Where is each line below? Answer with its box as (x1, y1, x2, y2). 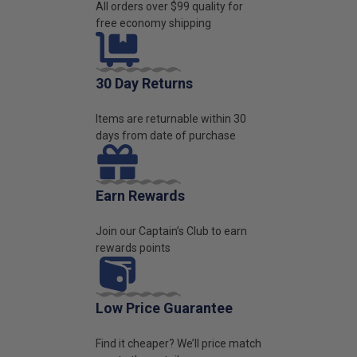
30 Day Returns (96, 74, 193, 92)
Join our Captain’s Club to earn (96, 224, 247, 237)
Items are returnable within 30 (96, 112, 246, 125)
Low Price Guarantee (96, 299, 233, 316)
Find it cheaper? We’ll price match (96, 336, 261, 350)
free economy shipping (96, 16, 211, 29)
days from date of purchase (96, 128, 236, 142)
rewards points (96, 241, 171, 254)
